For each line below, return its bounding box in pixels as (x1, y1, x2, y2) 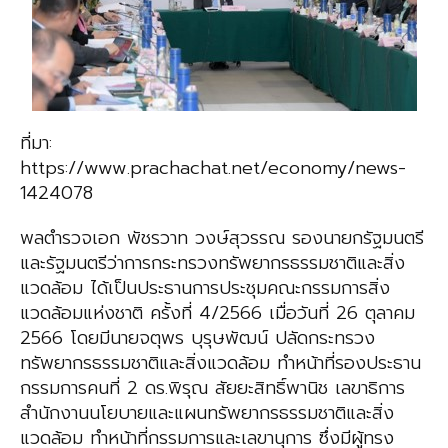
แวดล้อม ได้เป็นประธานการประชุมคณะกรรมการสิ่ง (20, 274, 390, 303)
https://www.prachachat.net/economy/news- (20, 154, 406, 183)
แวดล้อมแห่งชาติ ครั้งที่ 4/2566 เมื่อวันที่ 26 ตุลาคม (20, 299, 415, 328)
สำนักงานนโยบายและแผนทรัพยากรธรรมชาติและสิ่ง (20, 399, 394, 428)
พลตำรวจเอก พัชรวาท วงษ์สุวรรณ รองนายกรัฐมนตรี (20, 224, 424, 253)
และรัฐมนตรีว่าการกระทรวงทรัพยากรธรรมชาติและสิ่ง (20, 249, 405, 278)
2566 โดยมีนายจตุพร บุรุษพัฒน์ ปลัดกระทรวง (20, 324, 375, 353)
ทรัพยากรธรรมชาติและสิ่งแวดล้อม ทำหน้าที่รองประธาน (20, 349, 421, 378)
